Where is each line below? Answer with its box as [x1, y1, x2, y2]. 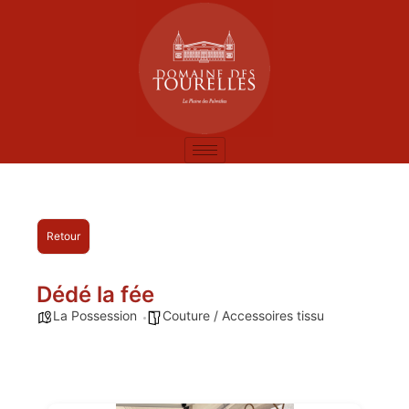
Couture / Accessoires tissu [163, 308, 324, 323]
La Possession [53, 308, 137, 323]
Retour [47, 229, 80, 243]
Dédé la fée [37, 281, 154, 308]
